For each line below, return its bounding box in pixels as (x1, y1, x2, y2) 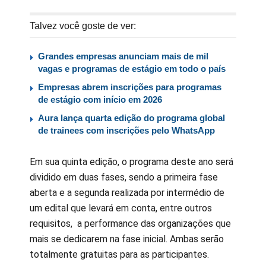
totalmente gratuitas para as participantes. (30, 248, 209, 260)
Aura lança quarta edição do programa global (38, 112, 225, 123)
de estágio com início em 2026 (38, 94, 162, 104)
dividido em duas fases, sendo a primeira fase (30, 171, 218, 183)
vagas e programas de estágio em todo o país (38, 63, 226, 74)
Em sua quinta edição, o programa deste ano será (30, 156, 233, 167)
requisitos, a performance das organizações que (30, 217, 231, 229)
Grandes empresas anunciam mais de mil (38, 50, 208, 61)
